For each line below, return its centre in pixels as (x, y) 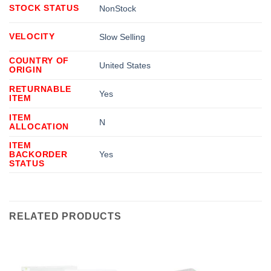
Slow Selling (122, 37)
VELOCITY (32, 36)
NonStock (118, 8)
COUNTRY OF (39, 60)
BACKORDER (38, 154)
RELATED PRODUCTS (65, 216)
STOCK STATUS (44, 8)
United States (125, 65)
